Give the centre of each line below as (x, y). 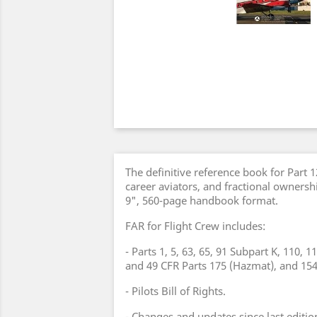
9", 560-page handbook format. (202, 200)
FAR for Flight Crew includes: (195, 226)
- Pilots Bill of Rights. (175, 291)
